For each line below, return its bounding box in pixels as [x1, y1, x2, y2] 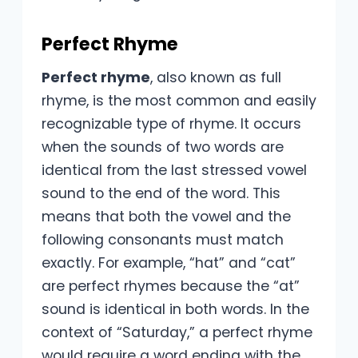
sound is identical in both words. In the [42, 300, 309, 320]
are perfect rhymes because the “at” [42, 276, 300, 296]
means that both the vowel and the [42, 207, 291, 227]
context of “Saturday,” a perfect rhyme [42, 323, 312, 343]
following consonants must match [42, 230, 284, 250]
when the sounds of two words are [42, 137, 284, 157]
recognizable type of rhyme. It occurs [42, 114, 301, 134]
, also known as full [150, 68, 281, 88]
